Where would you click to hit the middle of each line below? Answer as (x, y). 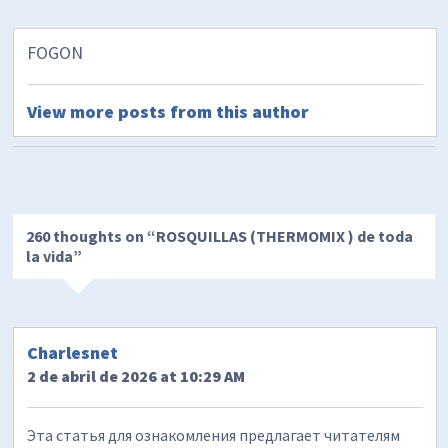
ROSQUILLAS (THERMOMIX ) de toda (285, 236)
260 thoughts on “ (91, 236)
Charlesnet (73, 352)
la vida (50, 256)
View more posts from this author (168, 112)
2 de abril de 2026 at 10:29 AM (136, 375)
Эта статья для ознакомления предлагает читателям (214, 434)
